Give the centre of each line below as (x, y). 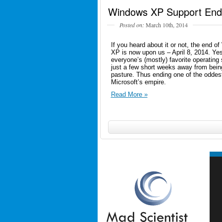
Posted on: (132, 25)
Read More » (129, 94)
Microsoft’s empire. (138, 82)
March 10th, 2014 (166, 25)
